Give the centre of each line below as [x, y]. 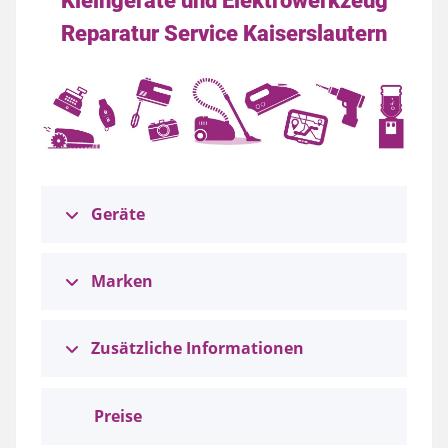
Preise [118, 416]
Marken [122, 281]
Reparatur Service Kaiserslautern [224, 32]
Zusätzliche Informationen [197, 348]
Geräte [118, 214]
